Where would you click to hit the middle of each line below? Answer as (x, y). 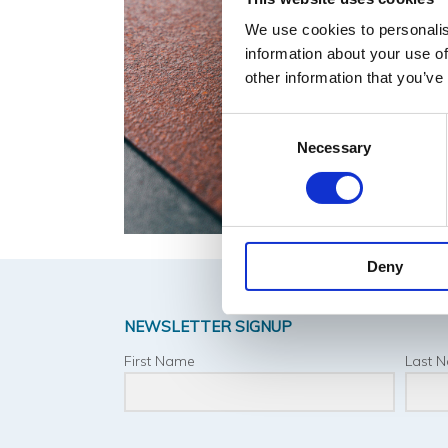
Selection (251, 148)
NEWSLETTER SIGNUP (208, 327)
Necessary (334, 148)
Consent (249, 124)
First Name (159, 361)
